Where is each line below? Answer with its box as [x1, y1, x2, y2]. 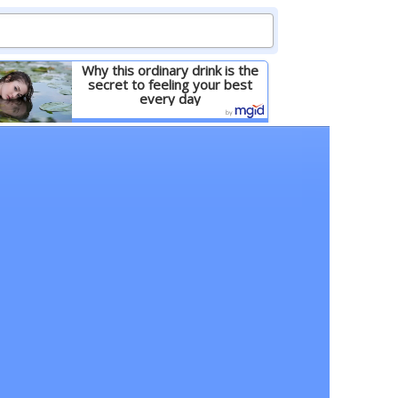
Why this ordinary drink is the [81, 61, 259, 79]
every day [139, 90, 201, 107]
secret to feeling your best [87, 76, 252, 93]
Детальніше [136, 122, 203, 136]
